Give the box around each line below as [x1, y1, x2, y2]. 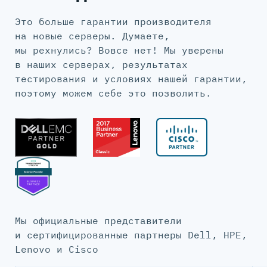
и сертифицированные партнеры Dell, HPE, [15, 228, 247, 241]
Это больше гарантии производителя [15, 15, 212, 27]
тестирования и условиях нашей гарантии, [15, 72, 247, 85]
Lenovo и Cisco [15, 243, 98, 255]
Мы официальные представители [15, 214, 182, 226]
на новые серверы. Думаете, [15, 29, 170, 42]
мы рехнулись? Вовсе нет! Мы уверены [15, 44, 223, 56]
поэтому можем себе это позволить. [15, 86, 212, 99]
